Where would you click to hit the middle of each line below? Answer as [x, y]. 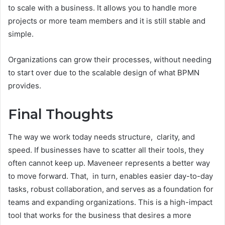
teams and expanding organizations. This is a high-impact [110, 202]
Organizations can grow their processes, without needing [110, 60]
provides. [25, 86]
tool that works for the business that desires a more [100, 215]
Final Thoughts [61, 115]
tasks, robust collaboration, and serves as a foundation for [111, 189]
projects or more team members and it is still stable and [107, 21]
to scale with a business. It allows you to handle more [102, 8]
